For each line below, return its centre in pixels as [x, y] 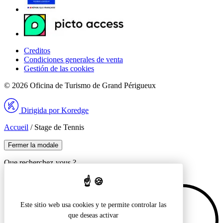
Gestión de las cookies [59, 68]
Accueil [16, 127]
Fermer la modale [33, 145]
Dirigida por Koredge [54, 110]
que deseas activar [94, 215]
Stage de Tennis [59, 127]
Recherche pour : [31, 179]
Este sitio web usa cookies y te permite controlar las [94, 205]
